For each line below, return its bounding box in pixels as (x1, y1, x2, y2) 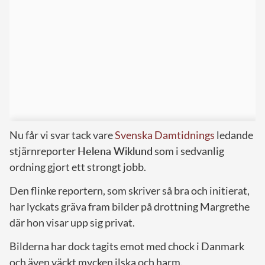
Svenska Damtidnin (115, 128, 205, 142)
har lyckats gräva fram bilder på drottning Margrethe (9, 200, 250, 214)
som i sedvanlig (153, 144, 224, 158)
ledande (215, 128, 253, 142)
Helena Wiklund (77, 144, 153, 158)
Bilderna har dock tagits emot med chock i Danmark (9, 240, 244, 253)
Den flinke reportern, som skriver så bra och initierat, (9, 184, 250, 198)
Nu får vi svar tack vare (9, 128, 115, 142)
